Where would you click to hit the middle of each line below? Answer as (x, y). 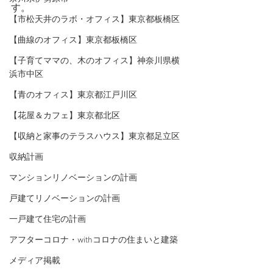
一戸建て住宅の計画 (48, 220)
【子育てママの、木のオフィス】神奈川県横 (94, 61)
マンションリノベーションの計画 (73, 178)
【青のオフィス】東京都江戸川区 (73, 95)
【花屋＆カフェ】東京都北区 (65, 116)
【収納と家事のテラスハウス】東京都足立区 (94, 137)
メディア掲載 (35, 261)
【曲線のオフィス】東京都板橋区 (73, 41)
